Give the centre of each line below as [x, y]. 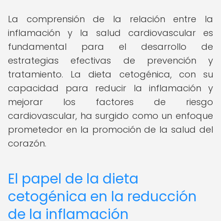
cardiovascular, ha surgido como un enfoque [110, 116]
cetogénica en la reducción [102, 197]
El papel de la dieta [73, 179]
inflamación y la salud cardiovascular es [110, 33]
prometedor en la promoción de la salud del [110, 129]
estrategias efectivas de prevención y [110, 60]
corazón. [27, 143]
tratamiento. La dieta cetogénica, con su [110, 74]
